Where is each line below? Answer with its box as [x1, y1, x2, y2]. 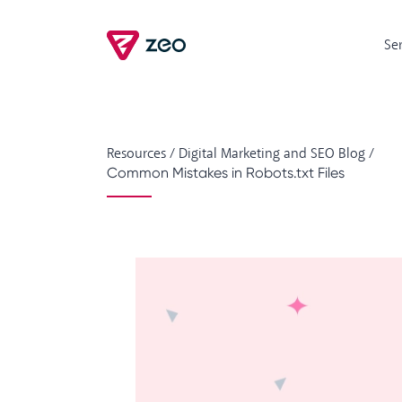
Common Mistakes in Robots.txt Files [107, 164, 345, 181]
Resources [107, 144, 166, 163]
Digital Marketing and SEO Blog [179, 144, 365, 163]
